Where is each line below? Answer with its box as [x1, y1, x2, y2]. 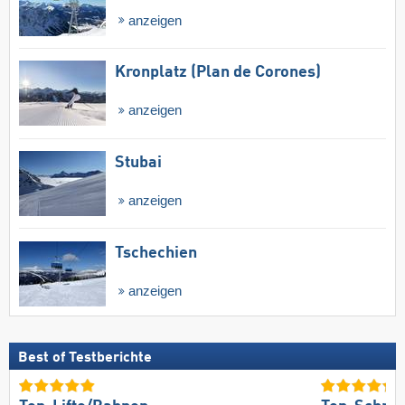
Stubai [115, 154, 162, 171]
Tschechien [115, 244, 197, 261]
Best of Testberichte [18, 351, 152, 366]
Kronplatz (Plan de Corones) [115, 64, 321, 81]
